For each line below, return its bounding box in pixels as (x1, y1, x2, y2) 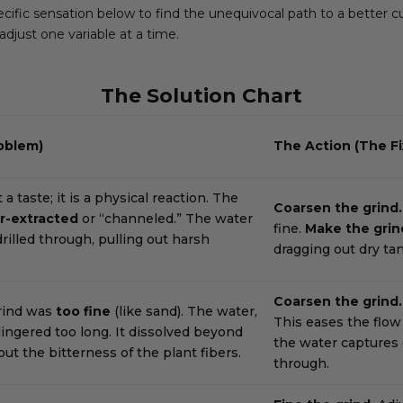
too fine (55, 302, 111, 319)
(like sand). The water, (110, 302, 257, 319)
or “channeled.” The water (77, 210, 253, 227)
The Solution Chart (101, 83, 302, 108)
